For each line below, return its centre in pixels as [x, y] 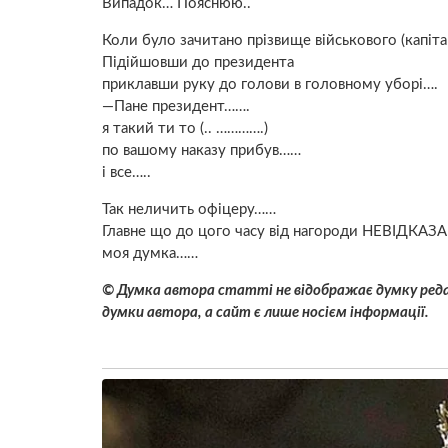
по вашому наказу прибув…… [201, 151]
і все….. [126, 173]
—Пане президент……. [176, 107]
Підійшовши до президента [198, 63]
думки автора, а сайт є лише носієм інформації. [265, 313]
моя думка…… [150, 254]
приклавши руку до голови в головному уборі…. [270, 85]
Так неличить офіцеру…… [189, 210]
